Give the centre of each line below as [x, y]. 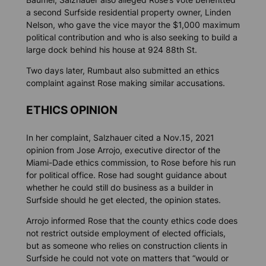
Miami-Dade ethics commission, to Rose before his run [131, 163]
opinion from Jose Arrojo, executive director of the [123, 150]
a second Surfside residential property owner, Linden [128, 12]
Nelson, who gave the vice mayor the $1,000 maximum [133, 24]
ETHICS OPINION [72, 110]
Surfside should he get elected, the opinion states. [123, 200]
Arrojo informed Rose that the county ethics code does [132, 221]
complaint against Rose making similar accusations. [125, 83]
